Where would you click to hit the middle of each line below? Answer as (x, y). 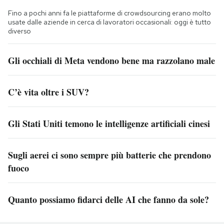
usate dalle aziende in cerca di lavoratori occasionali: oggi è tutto (109, 22)
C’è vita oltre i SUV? (48, 92)
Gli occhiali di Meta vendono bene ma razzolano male (111, 61)
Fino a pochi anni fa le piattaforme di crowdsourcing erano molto (109, 13)
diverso (19, 31)
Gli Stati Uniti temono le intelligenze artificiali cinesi (109, 124)
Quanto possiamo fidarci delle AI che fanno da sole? (108, 200)
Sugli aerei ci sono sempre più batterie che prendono (109, 155)
